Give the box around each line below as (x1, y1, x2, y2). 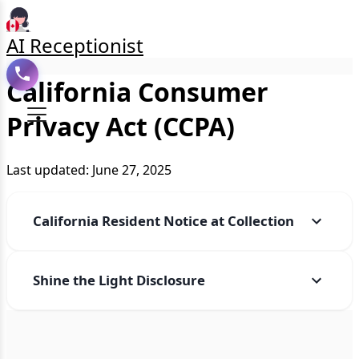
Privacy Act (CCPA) (6, 109, 235, 144)
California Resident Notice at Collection (33, 212, 294, 231)
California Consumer (6, 75, 268, 110)
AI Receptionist (6, 32, 143, 58)
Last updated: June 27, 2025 (6, 160, 171, 179)
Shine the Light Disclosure (33, 271, 205, 290)
